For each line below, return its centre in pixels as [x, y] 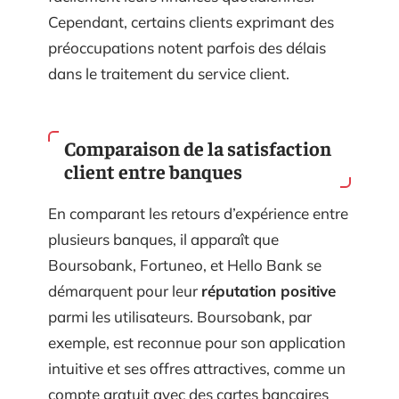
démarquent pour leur [125, 291]
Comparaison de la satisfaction [198, 148]
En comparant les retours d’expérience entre [198, 213]
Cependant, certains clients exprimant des [191, 21]
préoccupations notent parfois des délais [187, 47]
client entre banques [153, 171]
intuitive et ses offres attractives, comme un [197, 368]
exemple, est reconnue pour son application [197, 342]
